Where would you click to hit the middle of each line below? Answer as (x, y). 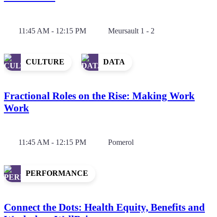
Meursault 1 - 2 (131, 31)
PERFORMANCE (57, 173)
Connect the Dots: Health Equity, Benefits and (104, 207)
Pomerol (121, 142)
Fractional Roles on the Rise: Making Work (99, 96)
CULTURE (45, 62)
